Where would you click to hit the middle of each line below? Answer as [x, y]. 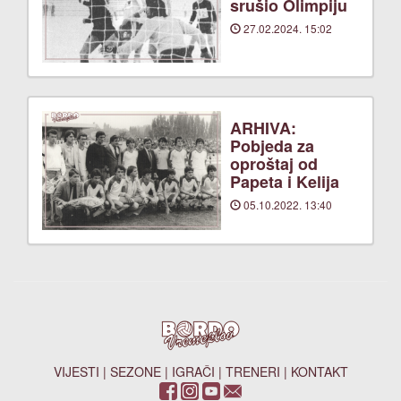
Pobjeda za [272, 146]
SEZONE [135, 371]
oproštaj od [274, 164]
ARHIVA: [263, 128]
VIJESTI [76, 371]
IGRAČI [193, 371]
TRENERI [252, 371]
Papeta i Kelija [285, 182]
